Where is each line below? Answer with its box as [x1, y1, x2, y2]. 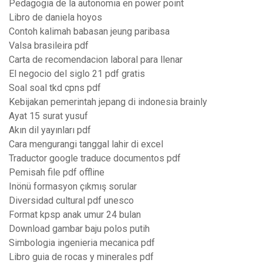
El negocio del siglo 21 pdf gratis [9, 68, 145, 80]
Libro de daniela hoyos [9, 12, 102, 23]
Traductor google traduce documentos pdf [9, 153, 181, 164]
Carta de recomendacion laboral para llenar [9, 54, 183, 66]
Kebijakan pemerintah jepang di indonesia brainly [9, 96, 207, 108]
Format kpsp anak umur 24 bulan [9, 209, 141, 221]
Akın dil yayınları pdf [9, 124, 91, 136]
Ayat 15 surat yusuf [9, 110, 88, 122]
